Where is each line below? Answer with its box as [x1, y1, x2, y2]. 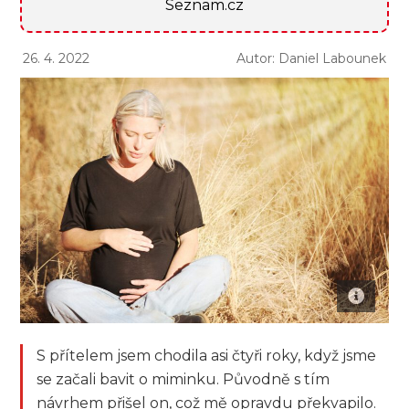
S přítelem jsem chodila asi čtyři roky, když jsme [37, 347, 377, 365]
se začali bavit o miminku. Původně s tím [37, 371, 330, 389]
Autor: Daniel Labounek [236, 50, 386, 68]
